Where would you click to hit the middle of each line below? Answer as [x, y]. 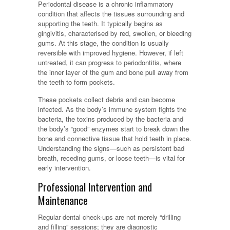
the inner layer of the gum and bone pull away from [113, 72]
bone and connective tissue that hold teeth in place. [115, 139]
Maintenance [63, 200]
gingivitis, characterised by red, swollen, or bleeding [115, 33]
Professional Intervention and [95, 187]
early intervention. [64, 168]
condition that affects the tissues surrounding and [111, 14]
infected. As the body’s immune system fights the [112, 109]
